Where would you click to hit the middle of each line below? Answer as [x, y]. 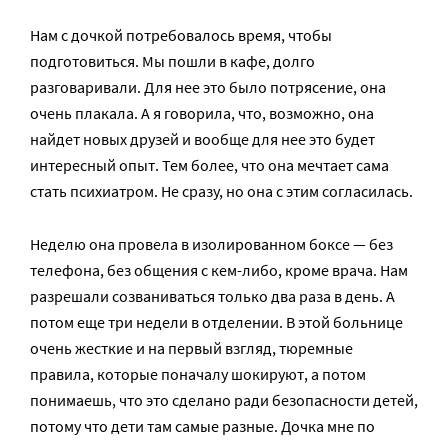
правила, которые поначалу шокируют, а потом [198, 374]
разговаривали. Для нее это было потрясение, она [208, 87]
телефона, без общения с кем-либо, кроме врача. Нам [219, 270]
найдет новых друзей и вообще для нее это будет [202, 139]
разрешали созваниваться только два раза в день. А [212, 296]
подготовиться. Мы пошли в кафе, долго [172, 61]
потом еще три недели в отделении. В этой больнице [216, 322]
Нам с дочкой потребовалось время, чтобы [181, 35]
